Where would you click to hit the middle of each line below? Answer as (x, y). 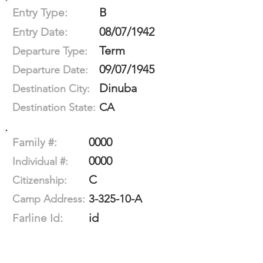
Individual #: (40, 161)
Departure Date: (50, 70)
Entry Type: (40, 13)
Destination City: (51, 89)
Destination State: (54, 107)
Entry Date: (40, 32)
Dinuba (118, 88)
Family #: (35, 142)
